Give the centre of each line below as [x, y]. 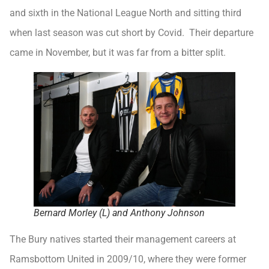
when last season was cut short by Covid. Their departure [131, 33]
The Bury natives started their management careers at [123, 240]
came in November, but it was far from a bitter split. [118, 53]
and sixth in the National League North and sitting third [125, 13]
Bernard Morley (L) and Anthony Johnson [119, 213]
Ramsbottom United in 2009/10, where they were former [128, 259]
